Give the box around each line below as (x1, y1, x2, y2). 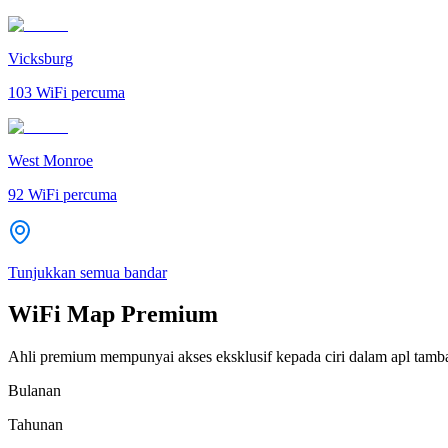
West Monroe (8, 151, 93, 169)
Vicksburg (8, 49, 73, 67)
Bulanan (8, 382, 61, 400)
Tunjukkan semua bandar (8, 263, 167, 281)
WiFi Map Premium (8, 301, 218, 328)
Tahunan (8, 416, 63, 434)
